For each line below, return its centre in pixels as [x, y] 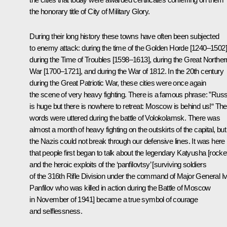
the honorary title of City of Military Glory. [90, 12]
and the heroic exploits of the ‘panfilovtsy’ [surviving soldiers [118, 165]
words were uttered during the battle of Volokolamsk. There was [125, 118]
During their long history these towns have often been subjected [124, 36]
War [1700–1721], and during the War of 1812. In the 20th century [126, 71]
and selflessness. [56, 211]
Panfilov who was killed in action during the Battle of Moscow [120, 188]
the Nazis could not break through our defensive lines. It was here [127, 141]
